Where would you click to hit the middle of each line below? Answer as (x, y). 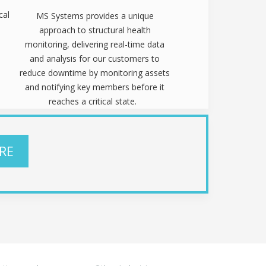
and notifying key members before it (95, 87)
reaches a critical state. (95, 101)
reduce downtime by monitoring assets (95, 72)
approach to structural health (95, 30)
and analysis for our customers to (95, 58)
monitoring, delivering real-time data (95, 44)
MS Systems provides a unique (95, 15)
